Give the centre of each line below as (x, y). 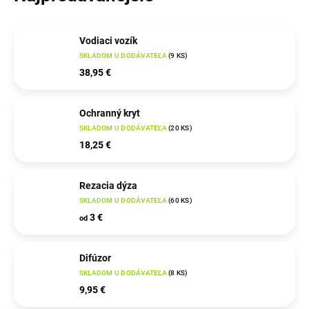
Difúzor (95, 258)
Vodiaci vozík (108, 41)
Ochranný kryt (110, 113)
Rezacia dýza (108, 186)
